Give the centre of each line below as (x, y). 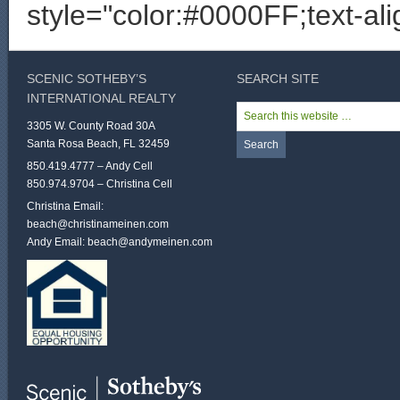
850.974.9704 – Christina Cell (100, 184)
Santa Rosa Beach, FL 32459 (98, 144)
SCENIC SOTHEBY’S (87, 79)
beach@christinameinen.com (98, 224)
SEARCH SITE (278, 79)
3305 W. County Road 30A (91, 126)
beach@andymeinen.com (150, 242)
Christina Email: (65, 206)
